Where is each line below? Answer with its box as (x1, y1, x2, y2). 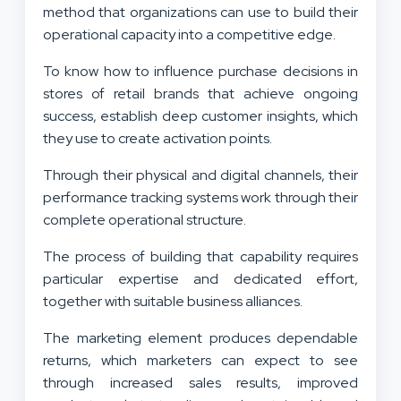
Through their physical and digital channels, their (43, 166, 358, 185)
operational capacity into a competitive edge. (43, 25, 338, 45)
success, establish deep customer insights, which (43, 107, 358, 126)
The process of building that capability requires (43, 247, 358, 267)
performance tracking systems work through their (43, 188, 358, 208)
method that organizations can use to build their (43, 3, 358, 22)
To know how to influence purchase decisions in (43, 62, 358, 81)
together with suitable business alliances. (43, 292, 308, 311)
